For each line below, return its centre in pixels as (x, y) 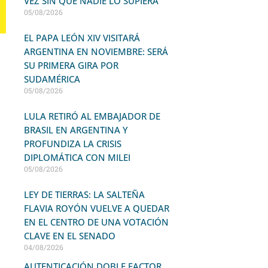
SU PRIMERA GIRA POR (71, 65)
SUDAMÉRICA (52, 79)
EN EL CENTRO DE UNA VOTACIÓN (96, 222)
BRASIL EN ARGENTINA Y (76, 130)
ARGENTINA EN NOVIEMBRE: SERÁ (96, 51)
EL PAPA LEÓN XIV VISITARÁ (82, 38)
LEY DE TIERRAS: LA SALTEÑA (84, 194)
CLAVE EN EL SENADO (69, 236)
